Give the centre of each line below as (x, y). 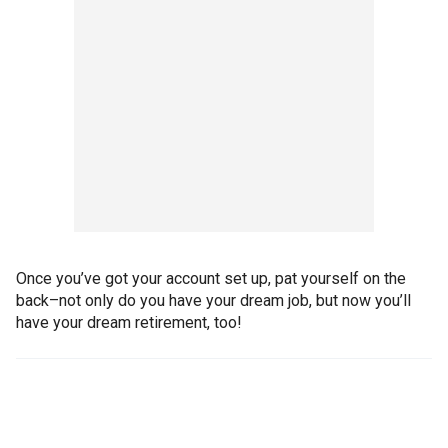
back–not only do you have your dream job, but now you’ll (213, 301)
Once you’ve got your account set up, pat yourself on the (211, 279)
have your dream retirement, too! (129, 323)
